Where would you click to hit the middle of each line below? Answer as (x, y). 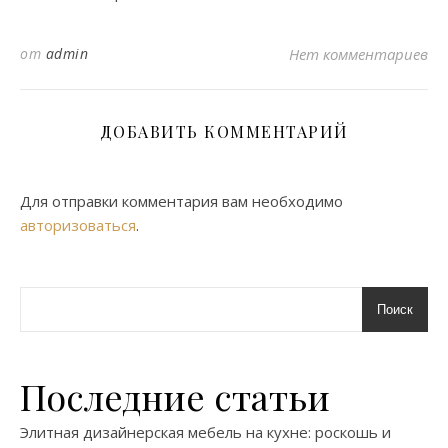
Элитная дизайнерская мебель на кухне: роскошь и (205, 431)
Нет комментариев (358, 53)
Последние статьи (175, 395)
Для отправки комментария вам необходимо (181, 200)
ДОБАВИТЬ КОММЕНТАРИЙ (224, 131)
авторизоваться (78, 224)
